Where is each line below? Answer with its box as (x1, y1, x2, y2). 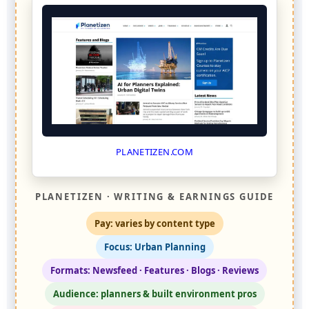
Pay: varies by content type (94, 217, 215, 230)
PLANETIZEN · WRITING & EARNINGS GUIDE (34, 190, 275, 203)
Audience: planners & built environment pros (52, 288, 257, 301)
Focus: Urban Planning (103, 241, 206, 254)
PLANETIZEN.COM (115, 146, 194, 159)
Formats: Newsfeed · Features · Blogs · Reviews (50, 264, 259, 277)
